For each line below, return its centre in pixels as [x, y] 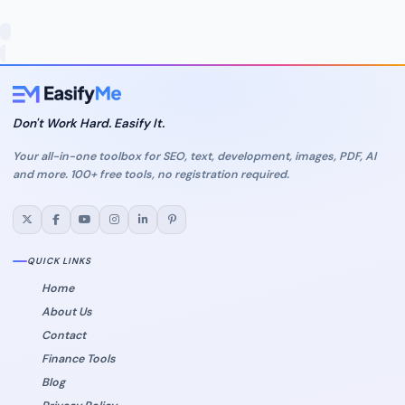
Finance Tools [79, 358]
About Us [67, 311]
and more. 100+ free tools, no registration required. [151, 174]
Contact [64, 335]
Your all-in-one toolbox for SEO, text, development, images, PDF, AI [194, 156]
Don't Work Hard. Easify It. [89, 123]
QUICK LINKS [59, 260]
